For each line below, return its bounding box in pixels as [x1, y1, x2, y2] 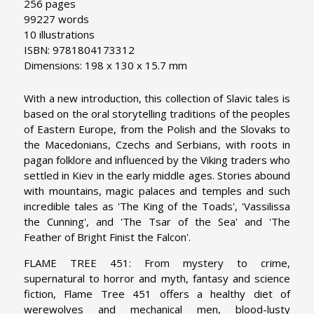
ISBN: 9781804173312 [24, 43, 135, 57]
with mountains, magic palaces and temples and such [24, 184, 290, 198]
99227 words [24, 12, 89, 27]
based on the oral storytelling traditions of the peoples [24, 107, 290, 121]
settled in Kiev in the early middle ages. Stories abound [24, 168, 290, 183]
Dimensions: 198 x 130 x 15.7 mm [24, 58, 187, 73]
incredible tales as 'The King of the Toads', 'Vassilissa [24, 199, 290, 214]
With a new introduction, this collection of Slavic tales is [24, 91, 290, 106]
